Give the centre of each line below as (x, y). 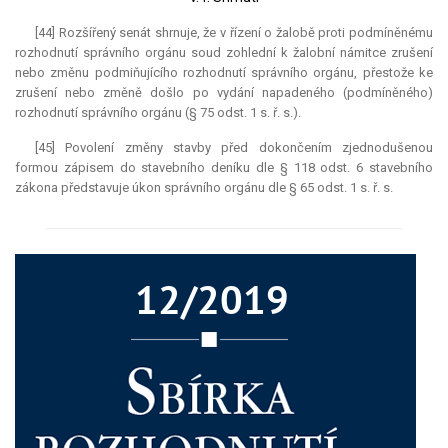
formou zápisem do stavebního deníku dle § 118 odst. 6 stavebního (224, 168)
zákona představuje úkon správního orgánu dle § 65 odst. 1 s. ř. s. (204, 188)
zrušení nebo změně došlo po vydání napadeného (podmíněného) (224, 93)
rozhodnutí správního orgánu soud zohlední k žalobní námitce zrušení (224, 53)
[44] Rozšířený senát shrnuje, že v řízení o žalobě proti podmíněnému (234, 33)
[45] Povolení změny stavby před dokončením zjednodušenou (234, 148)
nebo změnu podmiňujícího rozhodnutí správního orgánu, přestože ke (224, 73)
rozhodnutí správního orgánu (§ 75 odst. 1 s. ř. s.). (158, 113)
